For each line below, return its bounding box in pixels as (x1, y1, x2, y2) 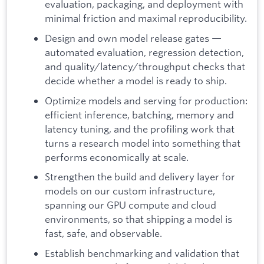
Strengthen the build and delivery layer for (45, 170, 235, 183)
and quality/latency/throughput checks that (45, 60, 245, 73)
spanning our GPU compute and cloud (45, 199, 216, 212)
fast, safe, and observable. (45, 227, 162, 240)
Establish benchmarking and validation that (45, 246, 239, 259)
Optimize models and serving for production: (45, 94, 247, 107)
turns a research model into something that (45, 136, 240, 149)
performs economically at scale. (45, 150, 189, 163)
